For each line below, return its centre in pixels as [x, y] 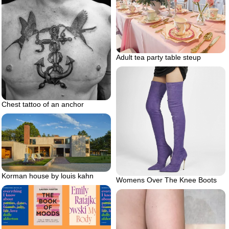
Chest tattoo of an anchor [43, 104]
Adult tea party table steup [158, 58]
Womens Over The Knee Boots [166, 180]
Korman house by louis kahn [48, 176]
